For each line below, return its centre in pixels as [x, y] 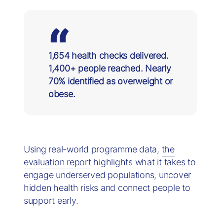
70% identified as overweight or [110, 81]
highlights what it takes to [143, 162]
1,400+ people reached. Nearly [110, 68]
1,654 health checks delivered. [108, 55]
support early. [51, 201]
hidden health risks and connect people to [107, 188]
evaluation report [57, 162]
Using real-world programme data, [92, 149]
